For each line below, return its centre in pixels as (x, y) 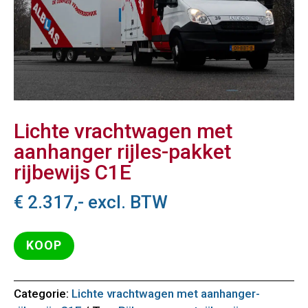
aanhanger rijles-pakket (122, 151)
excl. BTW (126, 202)
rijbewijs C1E (73, 172)
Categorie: (43, 293)
